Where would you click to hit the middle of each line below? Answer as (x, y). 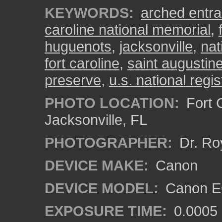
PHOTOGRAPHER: (109, 142)
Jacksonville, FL (96, 120)
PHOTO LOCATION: (112, 103)
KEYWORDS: (89, 13)
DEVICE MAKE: (97, 165)
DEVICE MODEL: (102, 188)
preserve (73, 80)
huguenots (78, 46)
